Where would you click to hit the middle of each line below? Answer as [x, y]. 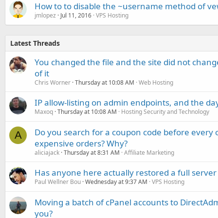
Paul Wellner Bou [58, 182]
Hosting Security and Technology [165, 112]
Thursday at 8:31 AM [92, 153]
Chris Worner [53, 82]
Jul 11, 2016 [76, 15]
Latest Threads [35, 43]
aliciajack [47, 153]
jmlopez [45, 15]
